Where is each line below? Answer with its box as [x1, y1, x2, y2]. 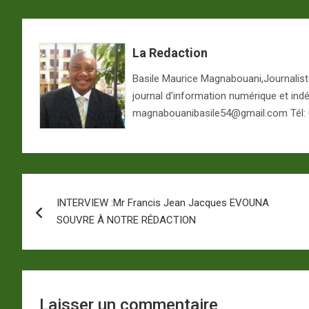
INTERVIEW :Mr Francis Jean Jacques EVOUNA [57, 196, 269, 209]
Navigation [21, 173, 127, 200]
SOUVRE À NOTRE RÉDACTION [57, 213, 196, 226]
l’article [21, 230, 94, 257]
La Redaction [132, 45, 208, 60]
